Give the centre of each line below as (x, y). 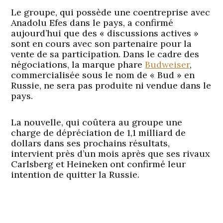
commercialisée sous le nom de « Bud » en (103, 75)
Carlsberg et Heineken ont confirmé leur (99, 164)
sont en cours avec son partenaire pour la (102, 44)
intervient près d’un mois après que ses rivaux (111, 154)
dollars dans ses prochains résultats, (91, 143)
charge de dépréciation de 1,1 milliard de (99, 133)
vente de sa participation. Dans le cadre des (105, 54)
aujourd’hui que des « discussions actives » (105, 33)
